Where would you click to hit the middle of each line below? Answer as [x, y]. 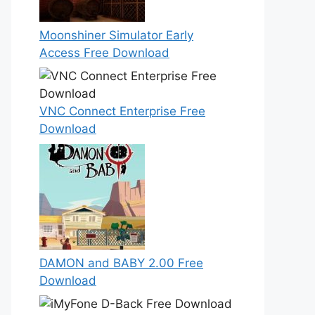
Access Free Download [104, 52]
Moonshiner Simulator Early [116, 35]
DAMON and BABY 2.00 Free [121, 263]
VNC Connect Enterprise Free [122, 111]
